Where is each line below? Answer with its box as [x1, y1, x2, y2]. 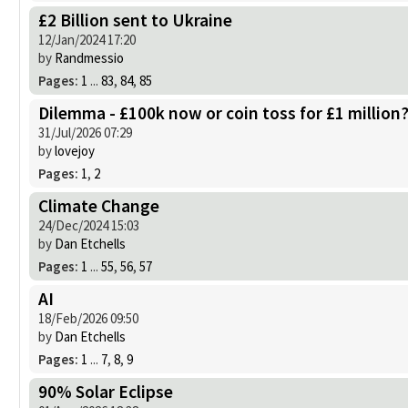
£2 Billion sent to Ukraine [38, 8, 232, 31]
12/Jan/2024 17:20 [38, 30, 136, 48]
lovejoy [55, 141, 95, 159]
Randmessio [55, 48, 124, 66]
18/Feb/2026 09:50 [38, 309, 138, 327]
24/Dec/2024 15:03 [38, 216, 139, 234]
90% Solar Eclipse [38, 380, 173, 403]
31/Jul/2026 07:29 [38, 123, 132, 141]
